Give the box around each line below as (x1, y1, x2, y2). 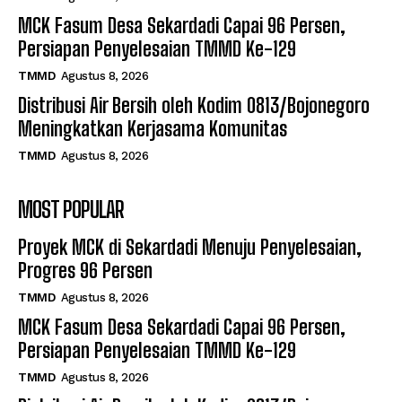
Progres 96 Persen (18, 258, 153, 283)
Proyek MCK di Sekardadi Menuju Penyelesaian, (18, 234, 362, 259)
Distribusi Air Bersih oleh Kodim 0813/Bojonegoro (18, 92, 370, 118)
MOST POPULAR (18, 196, 124, 223)
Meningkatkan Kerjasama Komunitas (18, 116, 287, 141)
